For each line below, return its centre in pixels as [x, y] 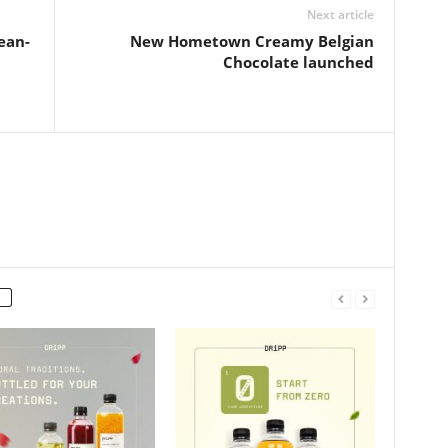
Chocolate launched [298, 61]
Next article [340, 14]
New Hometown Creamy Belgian [251, 40]
